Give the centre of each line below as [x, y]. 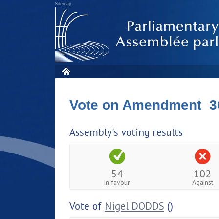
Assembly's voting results [126, 132]
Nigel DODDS [134, 206]
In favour [117, 182]
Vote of [87, 206]
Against [202, 182]
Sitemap [63, 4]
